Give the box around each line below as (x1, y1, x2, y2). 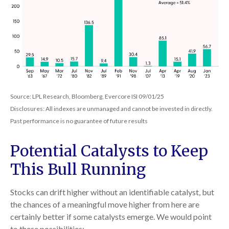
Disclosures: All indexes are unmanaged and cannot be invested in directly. (10, 105, 213, 113)
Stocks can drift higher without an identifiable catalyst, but (10, 187, 214, 197)
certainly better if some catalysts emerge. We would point (10, 212, 212, 222)
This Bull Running (10, 159, 146, 179)
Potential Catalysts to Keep (10, 141, 208, 161)
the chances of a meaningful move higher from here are (10, 199, 199, 210)
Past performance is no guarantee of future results (10, 117, 148, 125)
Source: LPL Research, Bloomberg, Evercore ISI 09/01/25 (10, 93, 164, 101)
